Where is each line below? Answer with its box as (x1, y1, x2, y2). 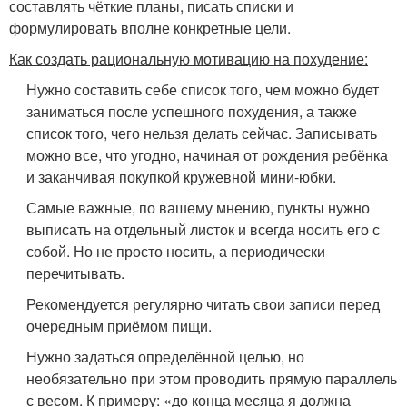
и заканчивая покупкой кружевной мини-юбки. (26, 165, 337, 187)
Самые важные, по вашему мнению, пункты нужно (26, 196, 371, 218)
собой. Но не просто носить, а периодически (26, 240, 326, 262)
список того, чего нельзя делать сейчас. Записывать (26, 122, 378, 144)
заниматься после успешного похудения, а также (26, 100, 358, 122)
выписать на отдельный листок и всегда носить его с (26, 218, 381, 240)
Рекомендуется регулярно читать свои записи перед (26, 293, 381, 314)
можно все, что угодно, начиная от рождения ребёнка (26, 144, 389, 165)
